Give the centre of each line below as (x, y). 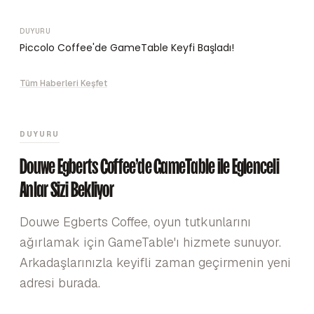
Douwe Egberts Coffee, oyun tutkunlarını (135, 222)
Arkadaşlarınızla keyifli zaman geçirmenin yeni (155, 262)
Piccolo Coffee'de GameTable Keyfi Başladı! (127, 48)
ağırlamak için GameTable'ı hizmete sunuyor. (150, 242)
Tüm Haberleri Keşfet (63, 83)
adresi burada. (60, 283)
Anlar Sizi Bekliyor (67, 189)
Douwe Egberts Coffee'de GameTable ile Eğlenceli (149, 166)
